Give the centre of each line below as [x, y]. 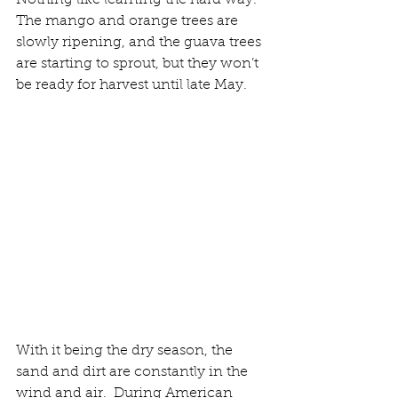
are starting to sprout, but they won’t [139, 64]
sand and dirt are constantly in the [134, 373]
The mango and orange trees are [129, 22]
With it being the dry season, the [126, 351]
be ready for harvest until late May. [131, 86]
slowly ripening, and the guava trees [140, 43]
